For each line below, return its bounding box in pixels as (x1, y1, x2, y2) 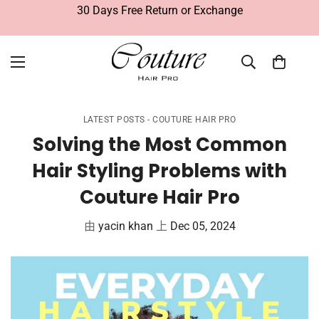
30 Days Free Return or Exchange (76, 4, 243, 17)
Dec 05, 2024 (169, 219, 236, 233)
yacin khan (98, 219, 153, 233)
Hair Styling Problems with (32, 158, 287, 184)
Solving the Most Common (32, 132, 287, 157)
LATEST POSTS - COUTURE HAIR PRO (83, 115, 236, 125)
